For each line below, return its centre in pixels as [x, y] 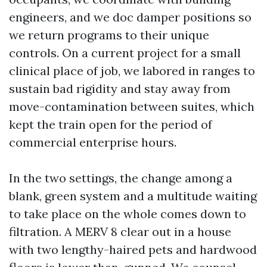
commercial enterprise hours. [93, 142]
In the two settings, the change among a [121, 178]
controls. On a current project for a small [125, 53]
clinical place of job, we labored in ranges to [132, 71]
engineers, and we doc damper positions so [130, 17]
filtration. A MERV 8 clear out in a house [120, 232]
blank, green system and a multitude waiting [133, 196]
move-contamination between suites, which [132, 106]
